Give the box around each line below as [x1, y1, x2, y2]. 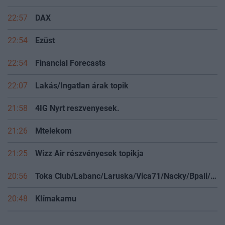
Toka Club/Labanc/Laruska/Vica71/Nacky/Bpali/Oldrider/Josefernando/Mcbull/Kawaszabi [210, 180, 216, 190]
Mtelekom [35, 135, 72, 145]
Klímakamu [35, 203, 76, 213]
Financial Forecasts [35, 67, 105, 77]
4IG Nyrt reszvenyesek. [35, 113, 120, 123]
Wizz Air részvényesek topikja [35, 158, 144, 168]
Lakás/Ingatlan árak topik [35, 90, 129, 100]
